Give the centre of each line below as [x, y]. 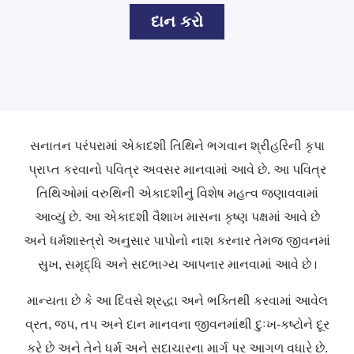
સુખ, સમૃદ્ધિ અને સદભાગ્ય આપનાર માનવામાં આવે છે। [177, 264]
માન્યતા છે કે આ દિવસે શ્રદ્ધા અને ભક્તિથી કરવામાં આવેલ [177, 300]
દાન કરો [177, 21]
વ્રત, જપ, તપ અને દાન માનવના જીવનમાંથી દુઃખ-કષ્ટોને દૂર [177, 324]
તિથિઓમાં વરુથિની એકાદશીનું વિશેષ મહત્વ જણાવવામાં [177, 193]
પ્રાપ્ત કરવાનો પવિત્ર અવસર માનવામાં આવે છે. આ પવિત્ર [177, 169]
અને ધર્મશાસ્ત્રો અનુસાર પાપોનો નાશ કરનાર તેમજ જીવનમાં [177, 240]
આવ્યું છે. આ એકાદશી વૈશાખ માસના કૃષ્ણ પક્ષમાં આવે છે [177, 217]
